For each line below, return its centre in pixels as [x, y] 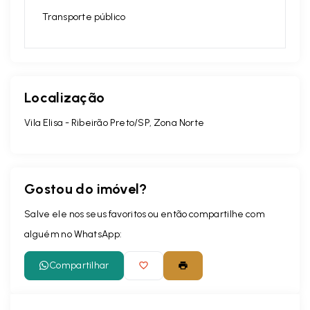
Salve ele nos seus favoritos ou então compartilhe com [145, 214]
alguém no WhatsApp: [73, 234]
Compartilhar [79, 265]
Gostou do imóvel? [86, 189]
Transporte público [84, 17]
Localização [65, 97]
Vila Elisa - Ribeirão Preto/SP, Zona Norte [115, 122]
